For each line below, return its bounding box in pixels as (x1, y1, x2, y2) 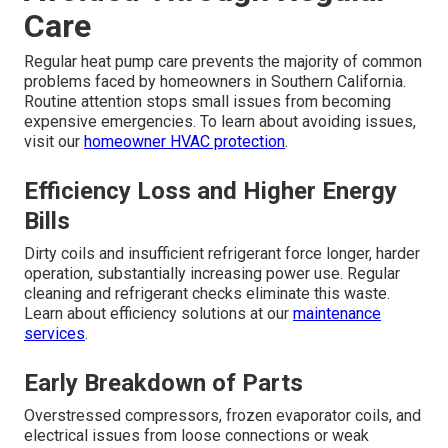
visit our (24, 132, 84, 152)
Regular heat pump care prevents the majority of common (24, 52, 422, 72)
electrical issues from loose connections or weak (24, 426, 369, 446)
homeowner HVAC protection (84, 132, 285, 152)
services (24, 324, 85, 344)
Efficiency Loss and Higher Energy (24, 177, 397, 206)
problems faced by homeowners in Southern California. (24, 72, 406, 92)
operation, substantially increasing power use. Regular (24, 264, 400, 284)
